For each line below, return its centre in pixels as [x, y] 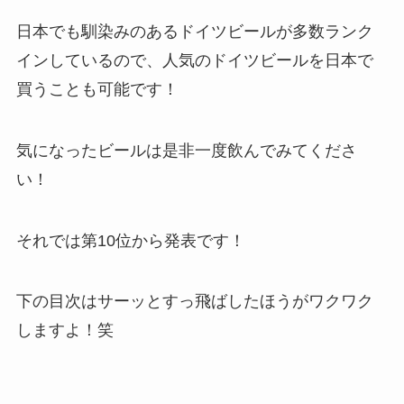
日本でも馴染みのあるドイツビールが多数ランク [194, 31]
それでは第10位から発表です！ [130, 240]
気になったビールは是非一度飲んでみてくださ [186, 150]
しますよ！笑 [64, 331]
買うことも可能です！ [97, 89]
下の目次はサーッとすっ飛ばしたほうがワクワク [194, 302]
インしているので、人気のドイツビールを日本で [194, 60]
